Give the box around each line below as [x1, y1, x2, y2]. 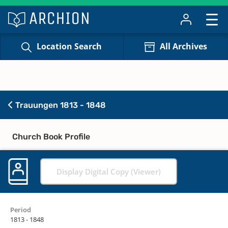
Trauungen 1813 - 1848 [13, 100, 106, 110]
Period [10, 205, 31, 214]
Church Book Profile [12, 131, 90, 141]
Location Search [37, 41, 102, 52]
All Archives [159, 41, 207, 52]
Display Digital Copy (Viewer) [56, 166, 161, 177]
